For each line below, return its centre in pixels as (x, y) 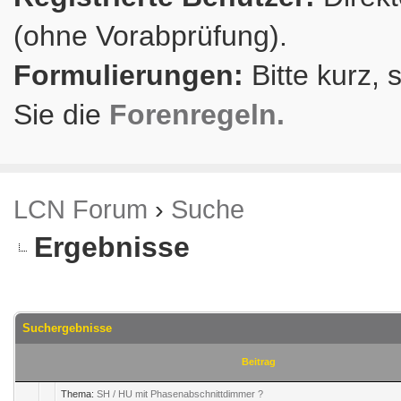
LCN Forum (81, 209)
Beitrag (259, 362)
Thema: (79, 394)
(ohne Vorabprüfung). (150, 36)
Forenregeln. (197, 115)
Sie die (61, 115)
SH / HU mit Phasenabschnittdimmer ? (180, 394)
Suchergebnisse (67, 328)
